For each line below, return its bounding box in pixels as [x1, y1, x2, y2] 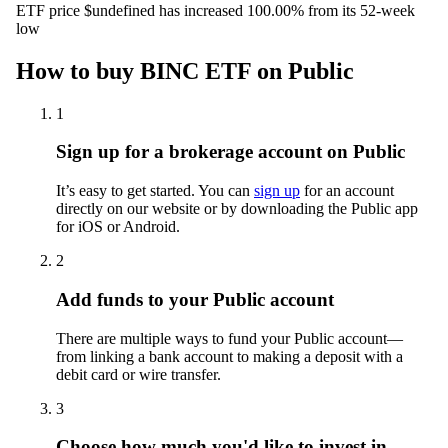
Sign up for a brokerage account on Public [56, 141, 405, 163]
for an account [300, 182, 394, 200]
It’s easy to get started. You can [56, 182, 254, 200]
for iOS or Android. [56, 218, 180, 236]
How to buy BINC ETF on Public [16, 57, 354, 84]
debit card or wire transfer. [56, 365, 221, 383]
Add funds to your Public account [56, 288, 334, 310]
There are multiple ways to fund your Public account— [56, 329, 403, 347]
